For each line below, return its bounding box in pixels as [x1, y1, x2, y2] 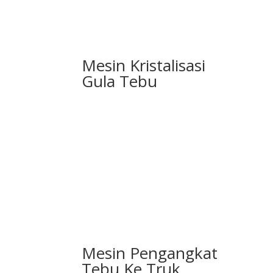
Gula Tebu [82, 70, 158, 93]
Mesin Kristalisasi [82, 54, 206, 77]
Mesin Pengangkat [82, 241, 218, 264]
